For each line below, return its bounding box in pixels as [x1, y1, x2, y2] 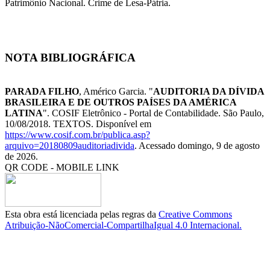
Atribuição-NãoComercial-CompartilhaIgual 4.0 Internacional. [5, 220, 242, 231]
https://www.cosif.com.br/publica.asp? [5, 130, 150, 140]
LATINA [5, 108, 43, 119]
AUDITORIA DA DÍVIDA [153, 86, 264, 97]
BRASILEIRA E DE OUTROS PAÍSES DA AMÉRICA [5, 97, 236, 108]
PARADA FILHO [5, 86, 79, 97]
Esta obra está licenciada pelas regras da [5, 209, 159, 220]
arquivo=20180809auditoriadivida [5, 140, 134, 151]
